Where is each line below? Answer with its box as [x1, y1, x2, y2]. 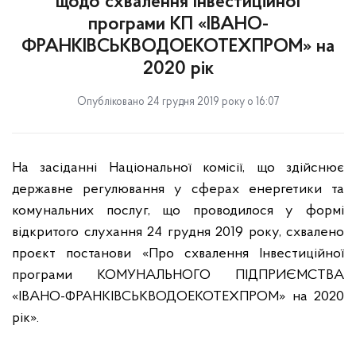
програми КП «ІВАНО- [87, 15, 269, 34]
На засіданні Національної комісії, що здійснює [12, 161, 344, 176]
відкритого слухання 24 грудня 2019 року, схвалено [12, 225, 344, 240]
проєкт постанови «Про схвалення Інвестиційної [12, 246, 344, 261]
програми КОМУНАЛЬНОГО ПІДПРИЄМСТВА [12, 268, 344, 283]
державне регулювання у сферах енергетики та [12, 182, 344, 197]
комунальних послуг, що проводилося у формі [12, 203, 344, 219]
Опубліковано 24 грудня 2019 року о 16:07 [77, 96, 279, 108]
